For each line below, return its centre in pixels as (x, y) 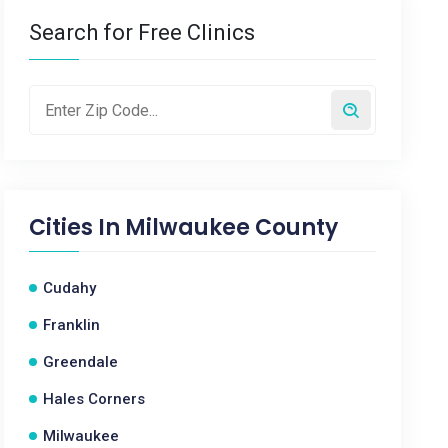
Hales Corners (94, 399)
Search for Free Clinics (142, 32)
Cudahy (70, 288)
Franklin (72, 325)
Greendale (81, 362)
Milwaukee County (232, 227)
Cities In (77, 227)
